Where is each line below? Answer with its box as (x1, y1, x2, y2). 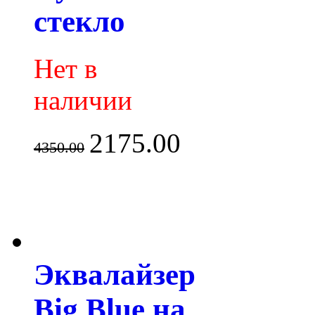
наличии (34, 85, 132, 116)
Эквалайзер (34, 257, 195, 291)
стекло (34, 5, 125, 39)
